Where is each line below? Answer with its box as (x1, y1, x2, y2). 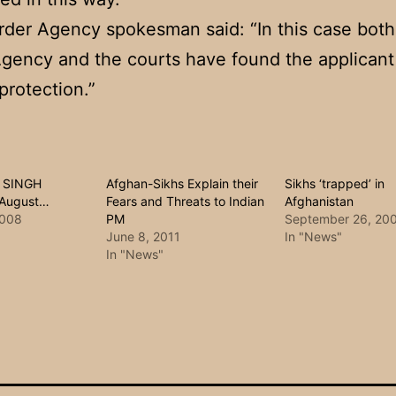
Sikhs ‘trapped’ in (284, 176, 385, 192)
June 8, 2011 (106, 229, 181, 245)
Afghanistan (284, 194, 354, 209)
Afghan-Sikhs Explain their (106, 176, 259, 192)
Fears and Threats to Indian (106, 194, 265, 209)
